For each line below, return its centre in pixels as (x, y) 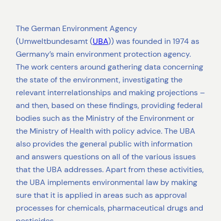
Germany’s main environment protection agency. (103, 54)
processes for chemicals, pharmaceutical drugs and (110, 208)
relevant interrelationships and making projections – (110, 92)
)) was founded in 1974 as (154, 41)
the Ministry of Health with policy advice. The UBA (106, 131)
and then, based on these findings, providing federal (109, 105)
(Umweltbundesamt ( (54, 41)
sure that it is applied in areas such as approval (101, 195)
